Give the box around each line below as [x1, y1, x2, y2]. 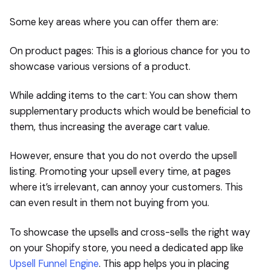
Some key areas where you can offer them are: [10, 16, 218, 29]
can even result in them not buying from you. [10, 196, 209, 210]
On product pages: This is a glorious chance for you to [10, 45, 250, 58]
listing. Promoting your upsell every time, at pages [10, 165, 231, 178]
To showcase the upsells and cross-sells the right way [10, 225, 250, 239]
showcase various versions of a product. [10, 60, 190, 74]
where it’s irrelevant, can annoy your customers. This [10, 181, 243, 194]
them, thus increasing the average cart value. [10, 121, 210, 134]
